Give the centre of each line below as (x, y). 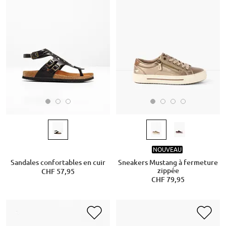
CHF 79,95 (168, 180)
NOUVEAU (167, 149)
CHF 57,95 (58, 172)
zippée (168, 171)
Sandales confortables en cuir (58, 163)
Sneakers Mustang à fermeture (168, 163)
